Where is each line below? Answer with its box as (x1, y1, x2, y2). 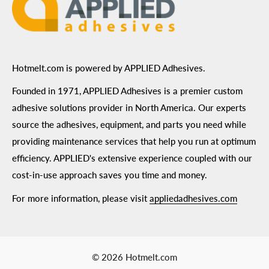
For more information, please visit (12, 192, 150, 204)
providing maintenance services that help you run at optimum (12, 136, 256, 147)
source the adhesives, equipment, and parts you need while (12, 119, 246, 130)
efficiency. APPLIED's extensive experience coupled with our (12, 153, 252, 164)
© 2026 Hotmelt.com (92, 251, 177, 262)
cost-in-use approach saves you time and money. (12, 169, 207, 181)
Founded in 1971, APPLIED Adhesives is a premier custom (12, 85, 243, 97)
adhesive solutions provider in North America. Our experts (12, 102, 246, 113)
